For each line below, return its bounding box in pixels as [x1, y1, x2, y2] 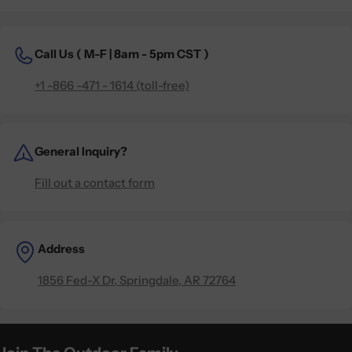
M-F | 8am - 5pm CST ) [84, 46, 209, 61]
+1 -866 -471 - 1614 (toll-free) [35, 77, 189, 93]
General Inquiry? [35, 143, 127, 159]
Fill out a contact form [35, 174, 155, 190]
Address [38, 240, 85, 256]
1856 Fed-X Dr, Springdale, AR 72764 [38, 272, 236, 288]
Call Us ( [35, 46, 84, 61]
